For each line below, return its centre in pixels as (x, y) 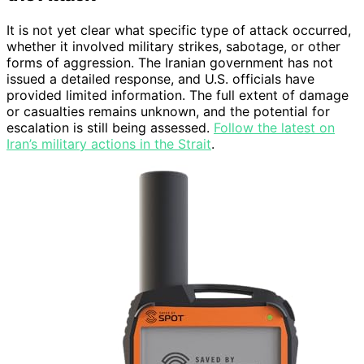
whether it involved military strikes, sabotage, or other (173, 47)
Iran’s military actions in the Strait (109, 144)
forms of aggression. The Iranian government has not (170, 63)
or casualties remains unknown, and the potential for (168, 112)
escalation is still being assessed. (110, 128)
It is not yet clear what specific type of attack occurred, (179, 30)
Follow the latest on (274, 128)
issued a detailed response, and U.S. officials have (160, 79)
